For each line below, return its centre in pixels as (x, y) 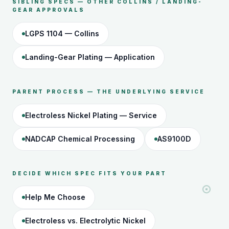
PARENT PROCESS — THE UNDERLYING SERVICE (109, 92)
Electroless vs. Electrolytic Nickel (85, 221)
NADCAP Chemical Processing (80, 139)
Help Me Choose (55, 197)
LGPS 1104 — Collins (62, 34)
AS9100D (174, 139)
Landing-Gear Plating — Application (90, 57)
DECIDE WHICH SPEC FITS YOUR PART (89, 174)
